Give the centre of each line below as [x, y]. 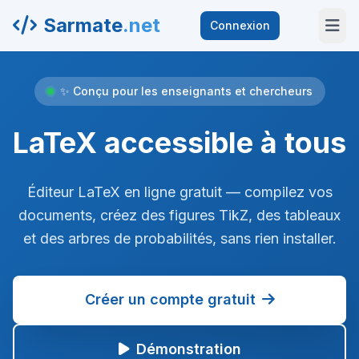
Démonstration [188, 349]
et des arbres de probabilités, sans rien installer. [179, 238]
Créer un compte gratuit [170, 299]
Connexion [240, 25]
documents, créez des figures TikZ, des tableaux [179, 215]
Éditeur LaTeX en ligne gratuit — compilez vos [179, 192]
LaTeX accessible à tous [179, 143]
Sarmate [83, 25]
